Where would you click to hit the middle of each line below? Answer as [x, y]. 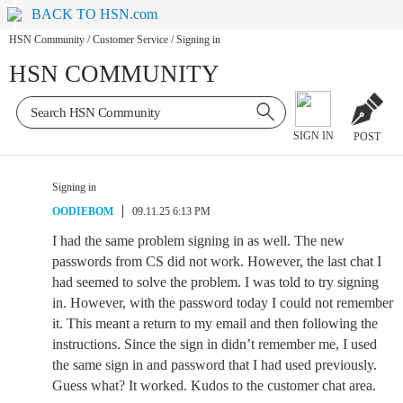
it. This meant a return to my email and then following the [215, 323]
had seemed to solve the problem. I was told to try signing [215, 282]
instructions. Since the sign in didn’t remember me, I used [215, 344]
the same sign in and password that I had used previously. [215, 365]
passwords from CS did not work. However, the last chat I [217, 261]
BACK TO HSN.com [95, 14]
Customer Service [130, 40]
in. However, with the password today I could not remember [223, 303]
